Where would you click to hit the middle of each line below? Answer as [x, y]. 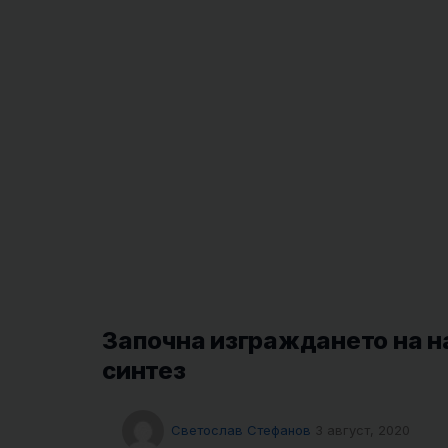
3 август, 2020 [362, 429]
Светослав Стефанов [241, 429]
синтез [144, 370]
